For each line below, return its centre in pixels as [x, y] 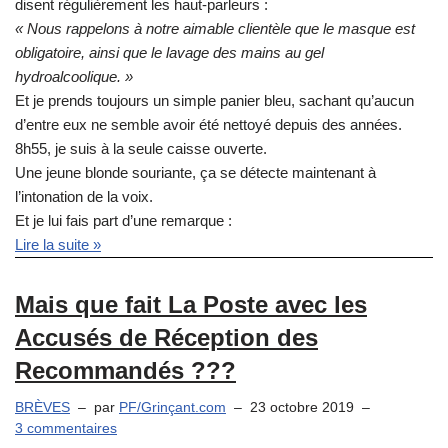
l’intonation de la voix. [84, 197]
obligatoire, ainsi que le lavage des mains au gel [169, 53]
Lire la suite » [58, 245]
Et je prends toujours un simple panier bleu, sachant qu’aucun [214, 101]
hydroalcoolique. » [74, 77]
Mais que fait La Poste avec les [191, 305]
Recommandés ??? [125, 371]
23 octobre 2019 [302, 408]
